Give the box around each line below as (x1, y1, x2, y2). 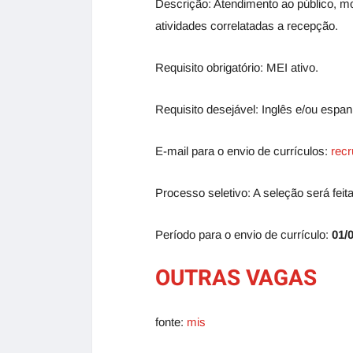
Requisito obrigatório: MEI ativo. (155, 61, 318, 74)
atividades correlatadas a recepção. (155, 19, 338, 32)
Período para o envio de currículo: (155, 228, 329, 241)
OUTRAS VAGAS (155, 262, 317, 295)
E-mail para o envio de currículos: (155, 144, 331, 158)
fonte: (155, 315, 187, 329)
